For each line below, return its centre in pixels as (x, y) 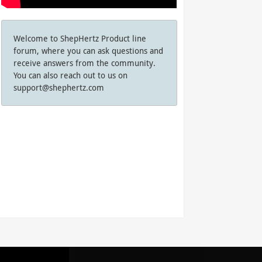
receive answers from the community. (84, 63)
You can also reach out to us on (70, 75)
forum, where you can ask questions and (88, 50)
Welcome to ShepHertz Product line (80, 38)
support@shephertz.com (58, 87)
